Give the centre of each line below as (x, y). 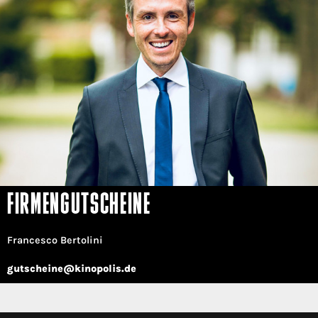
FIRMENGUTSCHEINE (79, 207)
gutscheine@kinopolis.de (72, 269)
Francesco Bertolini (55, 241)
